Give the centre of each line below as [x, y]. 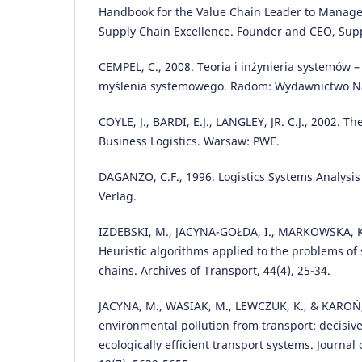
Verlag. [118, 196]
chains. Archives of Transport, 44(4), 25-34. [215, 270]
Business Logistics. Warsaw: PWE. [189, 141]
